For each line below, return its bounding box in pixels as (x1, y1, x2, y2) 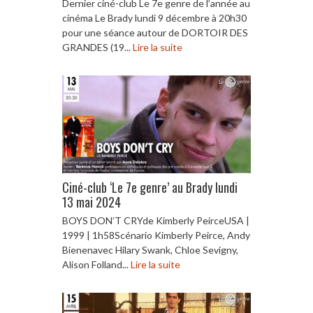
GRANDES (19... (62, 41, 133, 53)
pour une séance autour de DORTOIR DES (62, 26, 248, 38)
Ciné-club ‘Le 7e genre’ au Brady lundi (62, 177, 238, 196)
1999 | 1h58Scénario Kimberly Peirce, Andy (62, 228, 250, 241)
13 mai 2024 (62, 192, 121, 211)
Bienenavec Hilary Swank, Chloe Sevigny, (62, 243, 238, 256)
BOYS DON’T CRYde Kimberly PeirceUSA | (62, 214, 249, 226)
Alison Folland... (62, 258, 131, 270)
